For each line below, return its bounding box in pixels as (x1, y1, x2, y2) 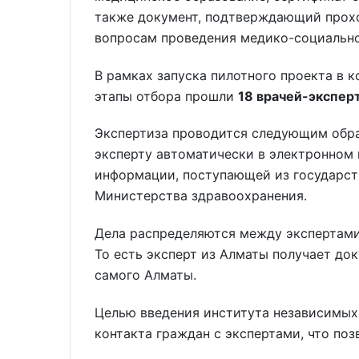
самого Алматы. (95, 267, 196, 284)
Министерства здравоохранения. (95, 188, 307, 204)
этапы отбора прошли (95, 87, 238, 104)
